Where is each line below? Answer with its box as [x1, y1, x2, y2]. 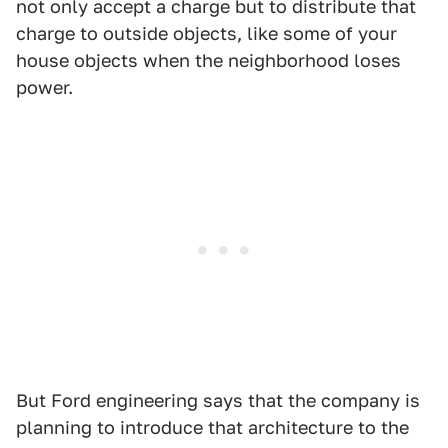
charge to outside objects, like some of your [16, 23, 397, 45]
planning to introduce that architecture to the [16, 417, 409, 439]
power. [16, 77, 73, 99]
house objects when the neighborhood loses [16, 50, 401, 72]
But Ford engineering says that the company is [16, 390, 420, 412]
